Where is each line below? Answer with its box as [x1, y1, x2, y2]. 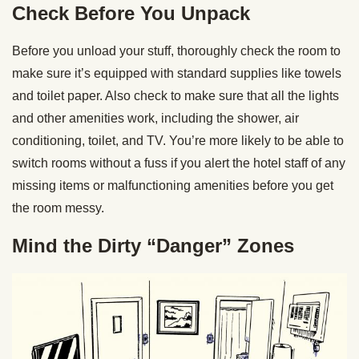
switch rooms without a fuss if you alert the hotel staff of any [12, 155, 345, 170]
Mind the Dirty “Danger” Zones [12, 234, 294, 256]
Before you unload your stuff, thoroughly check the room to [12, 43, 341, 58]
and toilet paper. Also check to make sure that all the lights [12, 88, 339, 103]
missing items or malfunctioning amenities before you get [12, 178, 333, 192]
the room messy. [12, 200, 104, 215]
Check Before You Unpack [12, 2, 250, 24]
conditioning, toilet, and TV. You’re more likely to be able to [12, 133, 344, 147]
